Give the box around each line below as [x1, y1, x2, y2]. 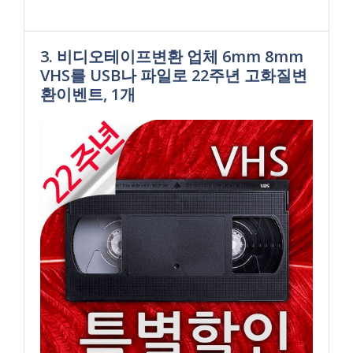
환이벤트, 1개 [40, 83, 136, 105]
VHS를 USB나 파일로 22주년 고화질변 [40, 64, 307, 86]
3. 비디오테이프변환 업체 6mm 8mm [40, 45, 303, 67]
